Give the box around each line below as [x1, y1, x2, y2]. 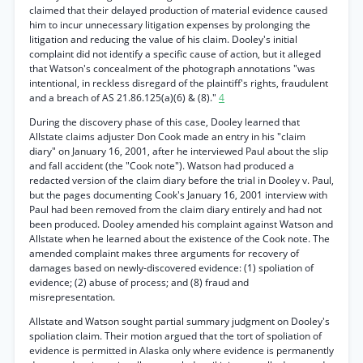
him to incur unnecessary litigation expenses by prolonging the [29, 18, 310, 32]
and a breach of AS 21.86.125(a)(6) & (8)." [29, 91, 219, 105]
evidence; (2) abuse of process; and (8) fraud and [29, 275, 249, 289]
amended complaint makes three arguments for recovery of [29, 246, 299, 260]
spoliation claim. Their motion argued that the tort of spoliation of [29, 329, 322, 343]
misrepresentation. [29, 290, 115, 304]
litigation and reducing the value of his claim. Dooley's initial [29, 32, 297, 46]
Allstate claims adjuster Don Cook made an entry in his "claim [29, 130, 305, 143]
